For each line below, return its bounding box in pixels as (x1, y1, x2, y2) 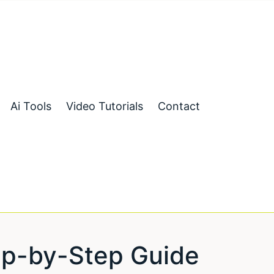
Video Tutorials (65, 100, 143, 113)
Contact (157, 100, 200, 113)
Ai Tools (10, 100, 51, 113)
